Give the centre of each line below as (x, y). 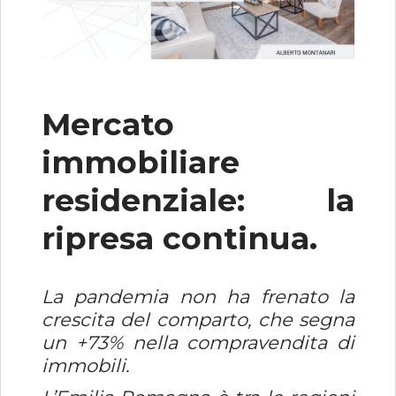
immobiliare (140, 163)
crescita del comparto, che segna (198, 320)
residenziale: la (198, 201)
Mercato (107, 125)
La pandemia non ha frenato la (198, 297)
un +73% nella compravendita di (198, 343)
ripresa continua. (179, 239)
